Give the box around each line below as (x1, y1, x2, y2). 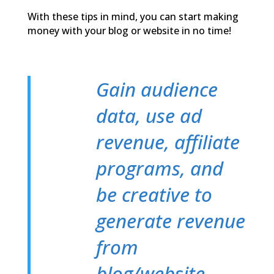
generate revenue (96, 207, 246, 234)
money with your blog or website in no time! (27, 23, 231, 37)
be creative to (96, 181, 213, 208)
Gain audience (96, 76, 218, 103)
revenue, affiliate (96, 128, 240, 155)
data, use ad (96, 102, 202, 129)
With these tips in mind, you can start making (27, 9, 239, 23)
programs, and (96, 155, 224, 182)
